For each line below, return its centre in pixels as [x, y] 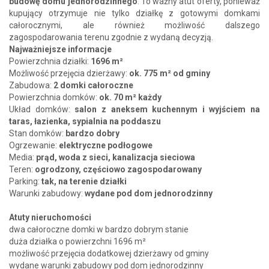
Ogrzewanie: [34, 145]
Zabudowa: [31, 85]
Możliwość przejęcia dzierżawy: [69, 73]
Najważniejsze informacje [60, 49]
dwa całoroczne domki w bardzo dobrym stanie [99, 229]
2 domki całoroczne [93, 85]
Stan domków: [37, 133]
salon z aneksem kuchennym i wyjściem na [167, 109]
